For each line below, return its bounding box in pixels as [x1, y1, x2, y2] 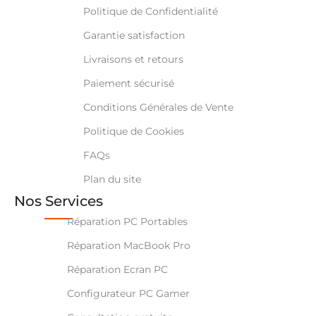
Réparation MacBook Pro [66, 238, 190, 252]
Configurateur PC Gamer [66, 286, 190, 300]
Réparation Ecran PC [66, 262, 168, 276]
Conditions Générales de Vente [83, 100, 233, 114]
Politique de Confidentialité [83, 4, 218, 18]
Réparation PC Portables [66, 214, 188, 228]
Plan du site [83, 172, 141, 186]
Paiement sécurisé [83, 76, 174, 90]
